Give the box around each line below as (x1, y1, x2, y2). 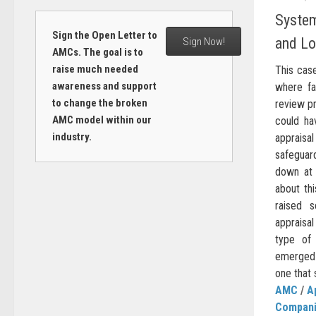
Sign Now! (182, 35, 225, 48)
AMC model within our (51, 114, 152, 126)
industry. (51, 130, 92, 143)
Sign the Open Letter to (51, 29, 157, 42)
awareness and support (51, 80, 157, 92)
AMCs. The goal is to (51, 46, 143, 59)
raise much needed (51, 63, 138, 75)
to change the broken (51, 97, 147, 109)
